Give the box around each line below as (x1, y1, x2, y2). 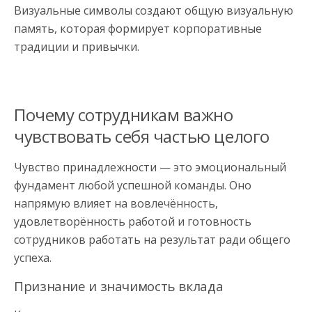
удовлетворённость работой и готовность (14, 213, 251, 229)
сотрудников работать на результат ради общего (14, 231, 290, 247)
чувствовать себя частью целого (14, 124, 270, 148)
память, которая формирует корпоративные (14, 20, 262, 36)
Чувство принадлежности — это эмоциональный (14, 159, 286, 175)
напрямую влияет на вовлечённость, (14, 195, 218, 211)
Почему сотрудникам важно (14, 102, 233, 126)
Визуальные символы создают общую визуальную (14, 2, 293, 18)
